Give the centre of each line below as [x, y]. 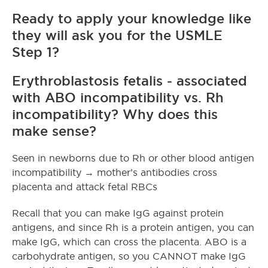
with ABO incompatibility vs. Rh [118, 97]
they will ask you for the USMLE [117, 35]
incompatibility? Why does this [115, 114]
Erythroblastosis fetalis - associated [130, 80]
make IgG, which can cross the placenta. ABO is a [129, 242]
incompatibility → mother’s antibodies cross [115, 172]
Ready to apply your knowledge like [132, 18]
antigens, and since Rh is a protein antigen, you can [133, 227]
